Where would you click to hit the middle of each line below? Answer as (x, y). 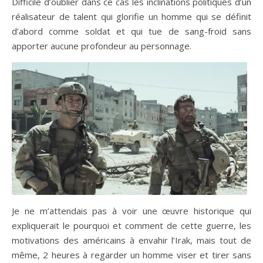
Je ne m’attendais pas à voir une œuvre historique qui (131, 210)
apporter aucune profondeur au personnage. (102, 45)
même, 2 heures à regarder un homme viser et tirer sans (131, 254)
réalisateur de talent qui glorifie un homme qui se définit (131, 16)
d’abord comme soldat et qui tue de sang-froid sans (131, 31)
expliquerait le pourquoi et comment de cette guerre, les (131, 225)
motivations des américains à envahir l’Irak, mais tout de (131, 240)
